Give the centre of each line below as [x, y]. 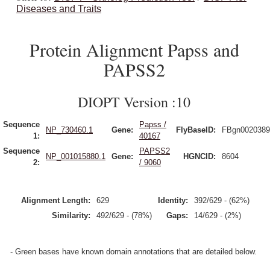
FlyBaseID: [196, 130]
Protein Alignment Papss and [134, 49]
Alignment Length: [55, 200]
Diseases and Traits [59, 9]
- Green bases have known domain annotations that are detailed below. [133, 252]
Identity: [173, 200]
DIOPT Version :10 [134, 102]
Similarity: [71, 215]
